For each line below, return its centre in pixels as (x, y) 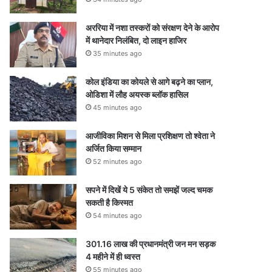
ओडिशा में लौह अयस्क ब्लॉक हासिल (137, 94)
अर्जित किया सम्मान (114, 148)
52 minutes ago (117, 161)
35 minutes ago (117, 53)
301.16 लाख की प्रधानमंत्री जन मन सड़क (151, 244)
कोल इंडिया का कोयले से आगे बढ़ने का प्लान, (149, 82)
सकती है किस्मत (109, 202)
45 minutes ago (117, 107)
